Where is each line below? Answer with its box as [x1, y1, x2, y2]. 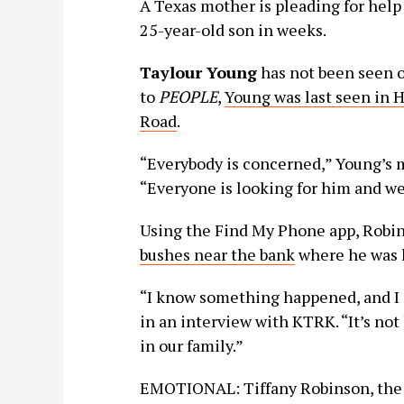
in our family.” [139, 335, 243, 356]
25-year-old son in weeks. [139, 19, 326, 41]
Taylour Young [139, 61, 257, 83]
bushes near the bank [139, 243, 295, 265]
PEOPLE [158, 86, 217, 107]
